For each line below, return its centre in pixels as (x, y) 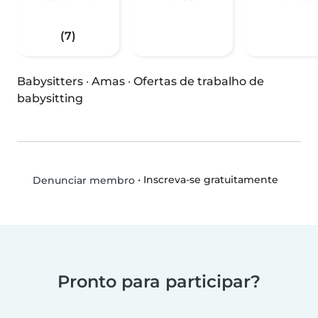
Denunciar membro (82, 180)
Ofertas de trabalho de (199, 81)
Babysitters (50, 81)
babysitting (50, 98)
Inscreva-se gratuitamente (210, 180)
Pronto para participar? (159, 281)
